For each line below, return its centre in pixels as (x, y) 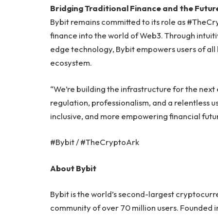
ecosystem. (71, 63)
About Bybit (73, 168)
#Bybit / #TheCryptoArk (95, 142)
